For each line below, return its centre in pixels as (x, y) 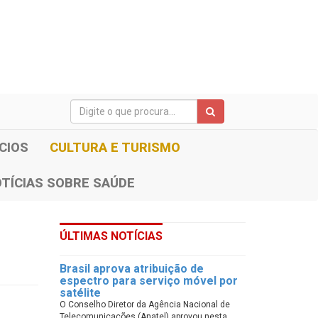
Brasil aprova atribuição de (131, 269)
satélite (80, 293)
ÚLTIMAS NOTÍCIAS (111, 236)
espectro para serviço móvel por (148, 281)
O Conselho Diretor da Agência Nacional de (144, 305)
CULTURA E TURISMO (115, 147)
